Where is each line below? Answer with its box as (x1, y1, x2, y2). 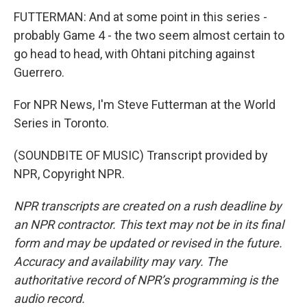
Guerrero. (14, 65, 64, 79)
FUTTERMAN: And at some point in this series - (14, 10, 267, 24)
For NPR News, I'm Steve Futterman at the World (14, 97, 275, 112)
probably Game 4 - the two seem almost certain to (14, 28, 284, 42)
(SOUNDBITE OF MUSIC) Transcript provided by (14, 148, 268, 162)
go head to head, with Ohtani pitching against (14, 47, 255, 61)
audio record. (14, 291, 85, 306)
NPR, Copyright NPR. (14, 167, 125, 181)
